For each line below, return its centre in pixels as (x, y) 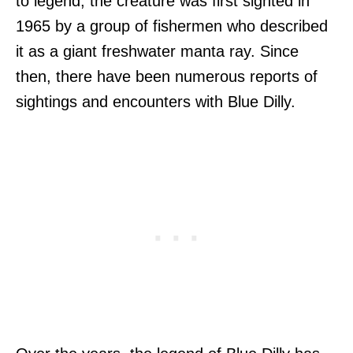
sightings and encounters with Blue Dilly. (156, 101)
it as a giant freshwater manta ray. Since (157, 51)
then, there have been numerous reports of (167, 76)
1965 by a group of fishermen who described (172, 26)
